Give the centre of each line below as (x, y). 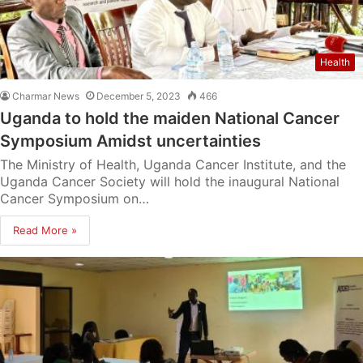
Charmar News (46, 96)
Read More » (45, 230)
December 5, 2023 (139, 96)
